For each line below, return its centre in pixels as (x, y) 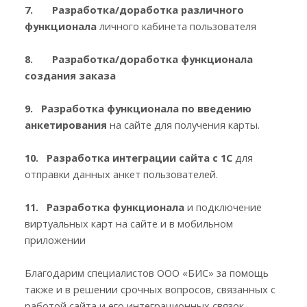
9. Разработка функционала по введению (138, 108)
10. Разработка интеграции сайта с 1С (128, 157)
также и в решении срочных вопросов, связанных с (150, 289)
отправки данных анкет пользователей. (121, 174)
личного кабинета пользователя (176, 26)
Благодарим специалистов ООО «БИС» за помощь (147, 272)
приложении (55, 240)
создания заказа (70, 75)
